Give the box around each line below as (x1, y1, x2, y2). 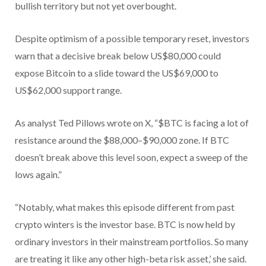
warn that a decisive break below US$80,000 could (15, 50, 221, 62)
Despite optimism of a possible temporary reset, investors (15, 33, 249, 45)
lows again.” (15, 169, 62, 180)
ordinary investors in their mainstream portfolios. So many (15, 236, 248, 248)
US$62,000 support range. (15, 84, 122, 96)
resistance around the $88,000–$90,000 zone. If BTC (15, 134, 229, 146)
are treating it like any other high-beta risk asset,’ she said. (15, 253, 246, 265)
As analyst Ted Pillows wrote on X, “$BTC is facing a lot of (15, 117, 249, 129)
